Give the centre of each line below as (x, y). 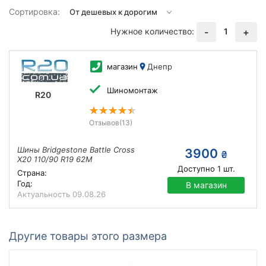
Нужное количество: (152, 31)
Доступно (196, 169)
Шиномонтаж (132, 90)
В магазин (206, 185)
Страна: (32, 173)
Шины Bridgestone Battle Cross (76, 150)
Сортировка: (34, 12)
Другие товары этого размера (88, 236)
